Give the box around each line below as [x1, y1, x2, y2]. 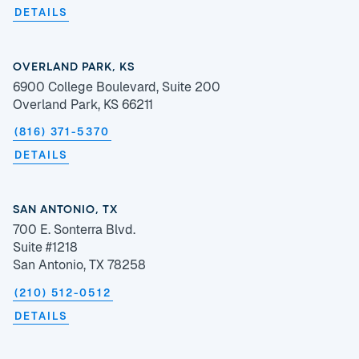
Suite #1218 [13, 239, 78, 256]
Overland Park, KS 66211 [13, 95, 153, 113]
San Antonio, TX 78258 [13, 256, 146, 274]
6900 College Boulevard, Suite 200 [13, 78, 220, 95]
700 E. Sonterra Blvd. [13, 221, 135, 239]
